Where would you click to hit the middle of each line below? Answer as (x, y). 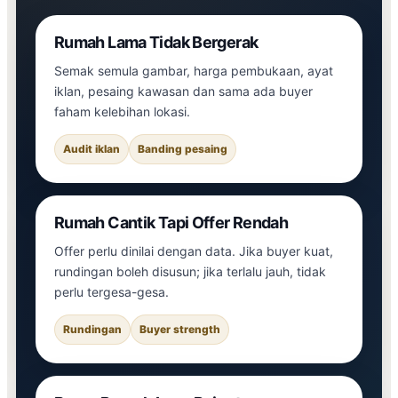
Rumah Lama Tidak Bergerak (156, 42)
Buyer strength (180, 329)
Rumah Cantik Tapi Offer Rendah (171, 222)
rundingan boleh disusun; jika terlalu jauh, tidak (190, 271)
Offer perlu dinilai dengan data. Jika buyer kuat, (194, 251)
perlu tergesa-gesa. (111, 291)
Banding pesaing (183, 148)
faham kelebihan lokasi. (122, 111)
